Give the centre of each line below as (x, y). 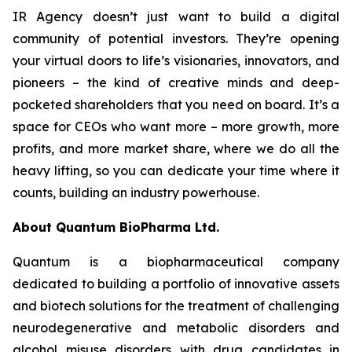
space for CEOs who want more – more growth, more (176, 126)
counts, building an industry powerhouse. (136, 192)
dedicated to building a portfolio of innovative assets (176, 284)
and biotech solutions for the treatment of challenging (176, 306)
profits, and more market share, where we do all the (176, 148)
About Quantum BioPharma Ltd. (116, 227)
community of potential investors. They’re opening (176, 38)
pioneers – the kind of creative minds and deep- (176, 82)
